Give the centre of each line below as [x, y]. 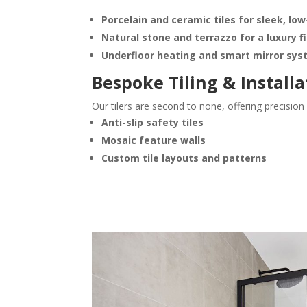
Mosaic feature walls [154, 140]
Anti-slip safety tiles [153, 122]
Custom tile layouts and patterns [184, 158]
